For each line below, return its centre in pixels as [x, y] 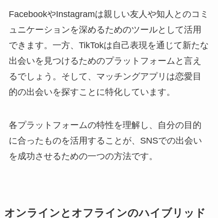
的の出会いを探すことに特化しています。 [92, 92]
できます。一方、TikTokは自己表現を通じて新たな [109, 45]
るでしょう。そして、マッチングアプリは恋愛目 [105, 77]
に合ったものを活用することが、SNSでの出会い [105, 141]
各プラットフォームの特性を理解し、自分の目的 [105, 125]
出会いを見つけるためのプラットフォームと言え [105, 61]
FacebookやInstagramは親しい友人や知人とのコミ [109, 14]
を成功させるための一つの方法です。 [83, 156]
